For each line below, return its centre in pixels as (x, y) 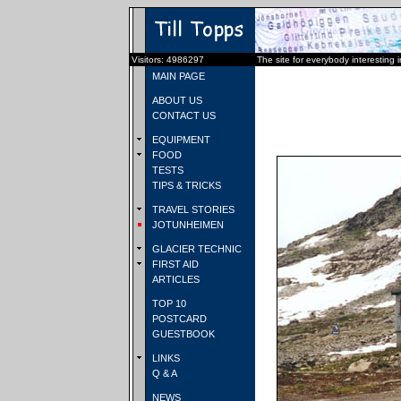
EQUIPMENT (180, 140)
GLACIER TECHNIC (196, 249)
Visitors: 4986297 (168, 60)
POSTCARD (178, 319)
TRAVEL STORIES (192, 209)
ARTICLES (175, 279)
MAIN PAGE (177, 76)
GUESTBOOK (182, 334)
